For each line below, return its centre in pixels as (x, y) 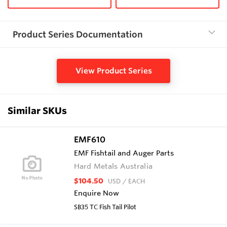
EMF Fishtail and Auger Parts (124, 153)
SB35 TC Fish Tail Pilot (105, 206)
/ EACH (134, 181)
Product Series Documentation (78, 34)
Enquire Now (97, 193)
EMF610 (90, 139)
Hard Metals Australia (113, 166)
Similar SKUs (37, 110)
